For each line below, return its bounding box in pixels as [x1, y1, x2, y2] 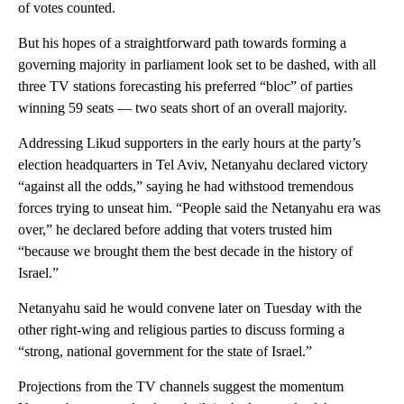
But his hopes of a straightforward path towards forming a [18, 35, 346, 51]
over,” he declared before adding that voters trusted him [18, 222, 332, 238]
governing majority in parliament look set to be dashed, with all [18, 57, 376, 73]
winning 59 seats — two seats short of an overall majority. [18, 100, 347, 116]
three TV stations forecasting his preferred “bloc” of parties [18, 78, 353, 95]
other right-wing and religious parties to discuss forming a [18, 322, 344, 338]
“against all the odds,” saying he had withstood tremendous [18, 179, 353, 195]
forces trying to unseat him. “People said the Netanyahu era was [18, 200, 381, 216]
